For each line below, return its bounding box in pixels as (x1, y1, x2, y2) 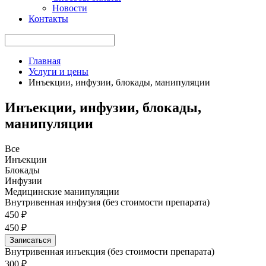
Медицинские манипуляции (5, 186, 119, 197)
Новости (52, 3, 87, 13)
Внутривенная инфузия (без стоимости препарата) (5, 197, 210, 207)
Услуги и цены (28, 66, 88, 77)
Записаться (9, 235, 51, 245)
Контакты (28, 14, 68, 24)
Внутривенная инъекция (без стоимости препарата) (5, 246, 214, 256)
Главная (28, 56, 61, 66)
